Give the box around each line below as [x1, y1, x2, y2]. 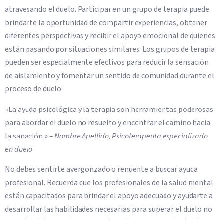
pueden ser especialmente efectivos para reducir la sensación [5, 57, 209, 68]
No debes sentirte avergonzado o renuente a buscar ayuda [5, 164, 198, 175]
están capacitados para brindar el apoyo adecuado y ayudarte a [5, 191, 213, 202]
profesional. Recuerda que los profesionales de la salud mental [5, 177, 213, 189]
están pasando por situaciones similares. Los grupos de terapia [5, 44, 215, 55]
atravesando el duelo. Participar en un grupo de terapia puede [5, 4, 209, 15]
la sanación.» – [5, 130, 55, 141]
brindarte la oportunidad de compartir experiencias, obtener [5, 17, 207, 28]
